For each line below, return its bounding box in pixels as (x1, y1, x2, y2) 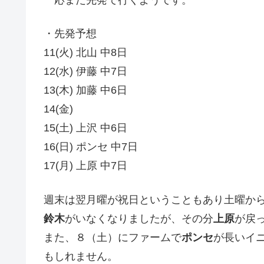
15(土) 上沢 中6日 (44, 122, 127, 134)
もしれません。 (44, 250, 118, 262)
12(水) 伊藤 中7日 (44, 65, 127, 78)
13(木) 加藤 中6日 (44, 84, 127, 97)
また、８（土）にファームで (44, 231, 181, 243)
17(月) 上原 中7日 (44, 160, 127, 172)
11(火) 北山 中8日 (44, 47, 127, 59)
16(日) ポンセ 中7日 (44, 141, 138, 153)
